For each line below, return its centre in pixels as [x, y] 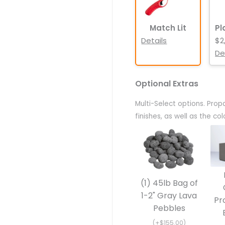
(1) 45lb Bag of [169, 183]
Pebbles [169, 208]
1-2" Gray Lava [169, 196]
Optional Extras [167, 83]
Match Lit [168, 28]
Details [154, 41]
